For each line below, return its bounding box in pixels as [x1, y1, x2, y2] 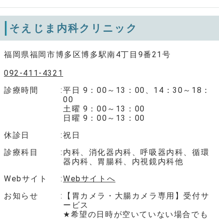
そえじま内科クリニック [9, 22, 138, 34]
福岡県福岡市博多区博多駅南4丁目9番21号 [4, 50, 171, 59]
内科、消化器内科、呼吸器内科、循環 [63, 148, 210, 157]
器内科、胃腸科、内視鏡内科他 [63, 157, 184, 166]
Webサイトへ [63, 174, 116, 183]
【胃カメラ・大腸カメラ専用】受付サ [63, 191, 210, 200]
